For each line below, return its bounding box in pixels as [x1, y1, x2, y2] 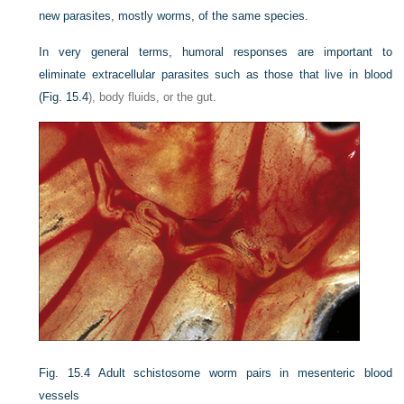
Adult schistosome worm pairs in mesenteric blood [97, 366, 392, 381]
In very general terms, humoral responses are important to [39, 45, 392, 60]
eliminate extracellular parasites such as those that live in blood [39, 68, 392, 82]
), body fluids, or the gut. [88, 90, 217, 105]
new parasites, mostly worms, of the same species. [39, 9, 309, 23]
